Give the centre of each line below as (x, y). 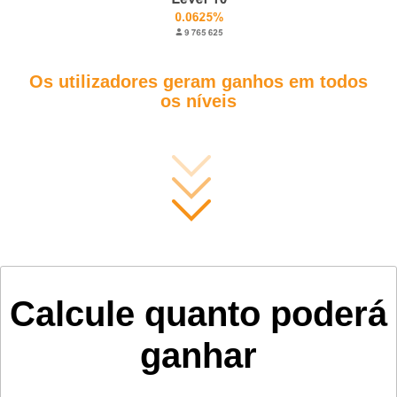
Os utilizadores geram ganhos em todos (198, 81)
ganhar (198, 355)
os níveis (198, 101)
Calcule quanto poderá (198, 313)
